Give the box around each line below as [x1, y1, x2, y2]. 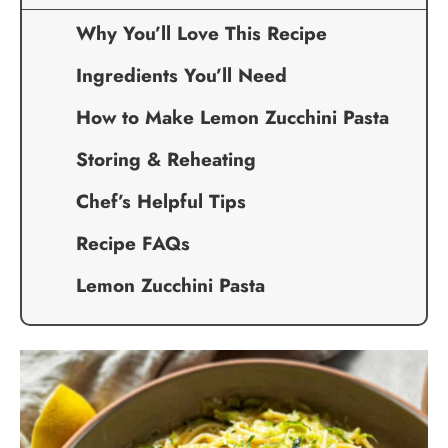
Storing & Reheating [76, 146, 256, 173]
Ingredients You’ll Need [76, 62, 287, 89]
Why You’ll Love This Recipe [76, 20, 327, 47]
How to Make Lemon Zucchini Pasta [76, 104, 389, 131]
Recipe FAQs [76, 230, 190, 257]
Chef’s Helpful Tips [76, 188, 246, 215]
